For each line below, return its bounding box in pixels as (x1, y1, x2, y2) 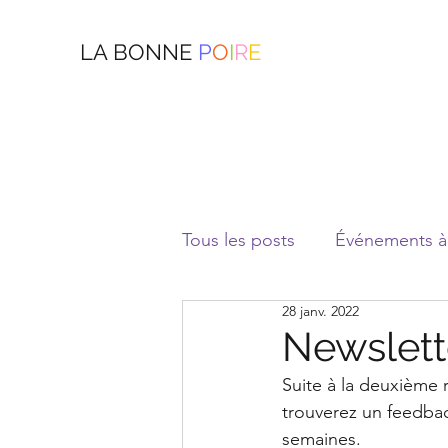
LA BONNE (80, 39, 198, 65)
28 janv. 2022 (282, 302, 359, 320)
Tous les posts (182, 228, 295, 251)
